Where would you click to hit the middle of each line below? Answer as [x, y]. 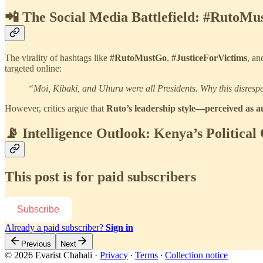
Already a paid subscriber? [55, 227]
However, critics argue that [55, 109]
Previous [36, 244]
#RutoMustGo [138, 58]
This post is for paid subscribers [100, 176]
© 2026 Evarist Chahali [48, 255]
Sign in [119, 227]
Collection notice [196, 255]
